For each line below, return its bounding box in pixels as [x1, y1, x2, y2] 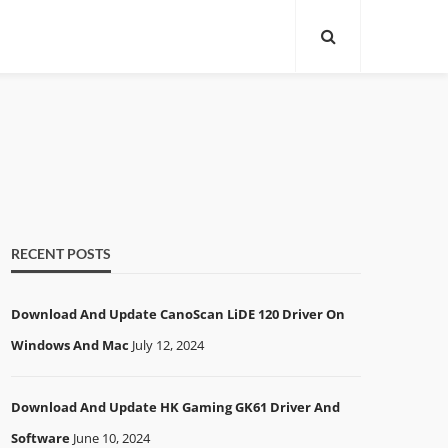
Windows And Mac [11, 336, 129, 354]
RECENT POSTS [11, 245, 111, 262]
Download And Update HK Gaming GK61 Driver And [11, 398, 340, 416]
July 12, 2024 [132, 336, 204, 354]
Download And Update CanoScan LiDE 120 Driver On [11, 305, 345, 323]
